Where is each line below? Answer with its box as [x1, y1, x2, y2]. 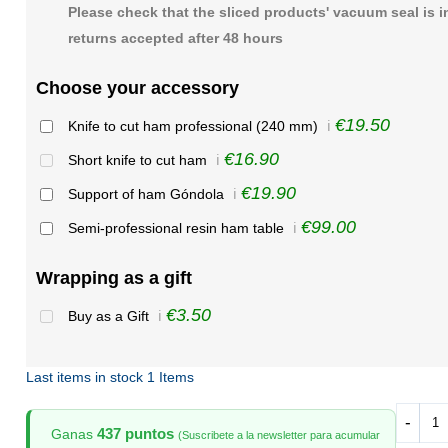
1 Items [146, 369, 194, 386]
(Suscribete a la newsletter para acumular [177, 429, 380, 442]
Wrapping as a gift [35, 268, 192, 289]
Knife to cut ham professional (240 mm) [67, 118, 322, 135]
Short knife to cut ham [67, 152, 211, 169]
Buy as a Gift [67, 308, 153, 325]
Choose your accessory [35, 78, 239, 99]
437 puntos [96, 425, 174, 443]
